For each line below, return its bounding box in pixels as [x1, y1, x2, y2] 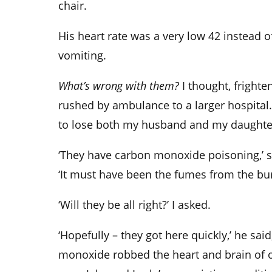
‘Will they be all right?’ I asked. [58, 197, 211, 212]
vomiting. [58, 48, 106, 63]
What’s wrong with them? [58, 78, 182, 93]
